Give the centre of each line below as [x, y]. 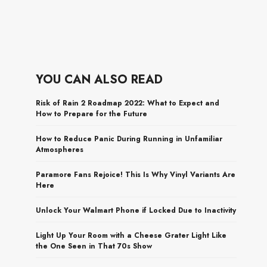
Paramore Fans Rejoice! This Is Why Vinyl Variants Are [136, 174]
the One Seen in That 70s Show [94, 246]
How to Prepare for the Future [92, 114]
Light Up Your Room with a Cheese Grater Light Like [131, 235]
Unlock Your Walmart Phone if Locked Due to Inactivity [136, 210]
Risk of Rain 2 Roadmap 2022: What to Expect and [128, 103]
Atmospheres [60, 149]
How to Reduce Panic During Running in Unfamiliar [129, 139]
